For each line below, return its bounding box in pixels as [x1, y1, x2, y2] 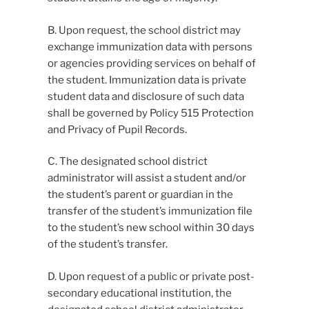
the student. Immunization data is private [47, 73, 246, 86]
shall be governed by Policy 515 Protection [47, 106, 254, 119]
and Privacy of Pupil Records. [47, 123, 187, 136]
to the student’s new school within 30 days [47, 221, 255, 235]
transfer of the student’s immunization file [47, 205, 252, 218]
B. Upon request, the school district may [47, 23, 241, 37]
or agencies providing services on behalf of [47, 57, 256, 70]
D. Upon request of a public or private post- [47, 270, 255, 283]
